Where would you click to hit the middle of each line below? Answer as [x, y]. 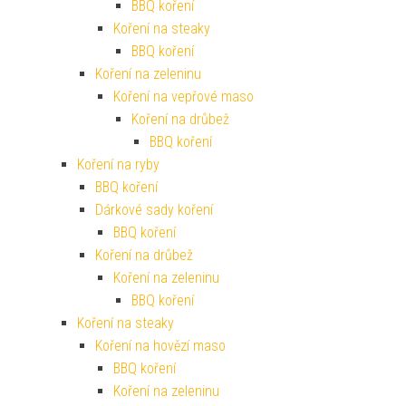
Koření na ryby [118, 165]
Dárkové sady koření [154, 210]
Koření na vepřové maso [184, 97]
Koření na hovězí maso [160, 346]
